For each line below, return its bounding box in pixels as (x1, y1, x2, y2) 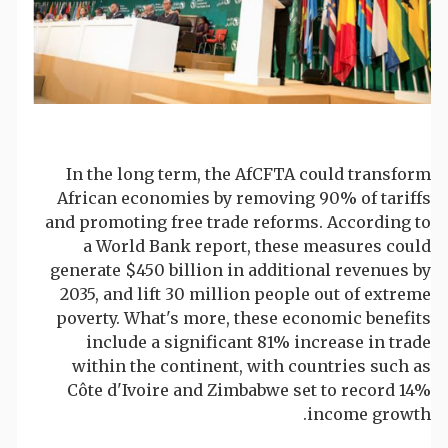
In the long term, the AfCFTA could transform (66, 164, 431, 185)
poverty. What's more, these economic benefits (56, 308, 431, 329)
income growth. (307, 404, 431, 425)
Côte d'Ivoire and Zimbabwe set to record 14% (67, 380, 431, 401)
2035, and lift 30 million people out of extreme (60, 284, 431, 305)
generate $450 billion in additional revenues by (50, 260, 431, 281)
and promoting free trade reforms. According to (45, 212, 431, 233)
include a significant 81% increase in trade (86, 332, 431, 353)
